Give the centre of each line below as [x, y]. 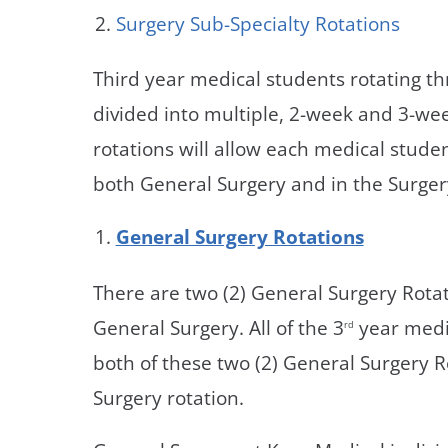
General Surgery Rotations [239, 237]
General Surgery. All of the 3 [219, 327]
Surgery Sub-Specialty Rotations [257, 23]
